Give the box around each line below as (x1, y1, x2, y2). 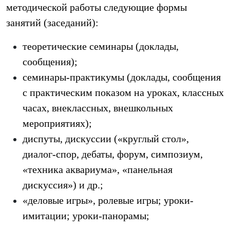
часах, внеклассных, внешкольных (23, 102, 173, 113)
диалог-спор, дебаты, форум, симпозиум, (23, 148, 203, 160)
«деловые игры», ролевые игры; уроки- (23, 195, 194, 206)
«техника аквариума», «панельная (23, 164, 172, 175)
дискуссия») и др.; (23, 179, 103, 190)
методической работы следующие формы (6, 2, 187, 13)
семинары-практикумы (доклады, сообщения (23, 71, 221, 83)
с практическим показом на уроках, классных (23, 87, 224, 98)
